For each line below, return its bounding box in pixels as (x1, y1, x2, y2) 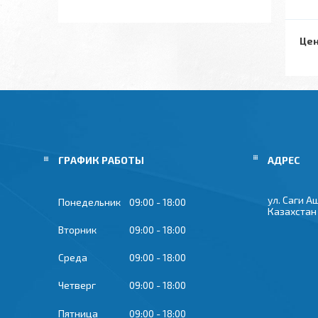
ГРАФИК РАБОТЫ (58, 154, 144, 167)
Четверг (58, 279, 96, 292)
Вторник (58, 224, 97, 236)
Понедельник (58, 196, 121, 209)
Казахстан (268, 205, 317, 218)
